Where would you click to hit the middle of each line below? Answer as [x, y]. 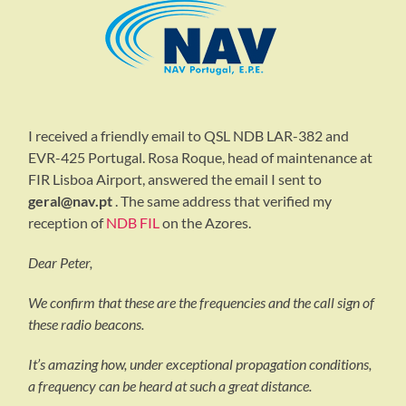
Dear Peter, [61, 263]
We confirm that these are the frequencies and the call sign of [202, 303]
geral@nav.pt [71, 201]
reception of [68, 223]
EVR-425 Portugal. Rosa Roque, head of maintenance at [201, 158]
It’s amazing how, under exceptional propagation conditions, [200, 364]
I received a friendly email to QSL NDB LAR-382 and [189, 136]
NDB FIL [133, 223]
